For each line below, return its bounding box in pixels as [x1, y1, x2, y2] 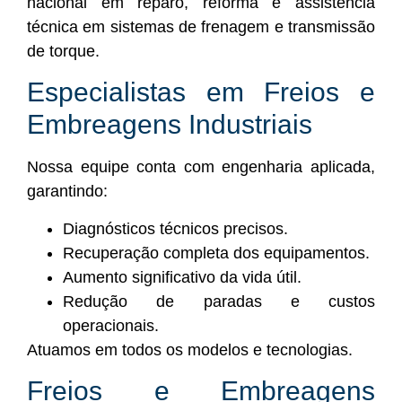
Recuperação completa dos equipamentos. [63, 243, 370, 262]
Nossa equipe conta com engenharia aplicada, [27, 158, 375, 177]
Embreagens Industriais [27, 109, 312, 140]
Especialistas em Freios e [27, 77, 375, 108]
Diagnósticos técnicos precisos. [63, 219, 288, 238]
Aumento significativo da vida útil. [63, 267, 301, 286]
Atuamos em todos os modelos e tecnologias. [27, 340, 353, 359]
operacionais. [63, 316, 159, 335]
